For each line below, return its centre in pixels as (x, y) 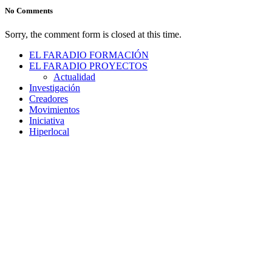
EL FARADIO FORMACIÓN (89, 55)
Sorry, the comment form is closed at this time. (93, 34)
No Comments (29, 10)
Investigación (55, 87)
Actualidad (74, 76)
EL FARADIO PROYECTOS (88, 66)
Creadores (49, 98)
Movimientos (54, 109)
